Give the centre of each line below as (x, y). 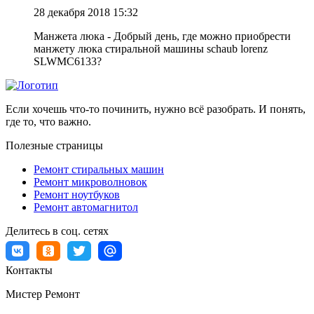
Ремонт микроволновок (90, 182)
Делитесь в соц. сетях (57, 231)
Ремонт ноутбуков (77, 195)
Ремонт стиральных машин (99, 170)
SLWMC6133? (68, 62)
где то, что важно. (48, 122)
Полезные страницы (54, 146)
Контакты (29, 271)
